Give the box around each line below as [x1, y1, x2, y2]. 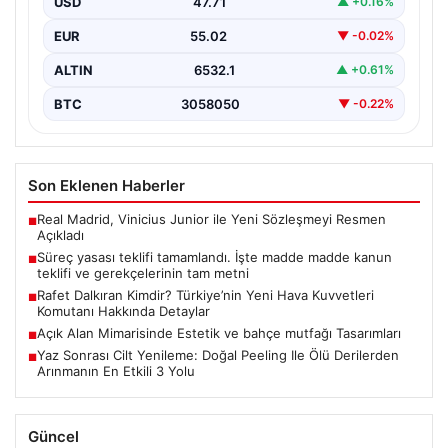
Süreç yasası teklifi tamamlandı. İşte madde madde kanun [37, 248, 392, 265]
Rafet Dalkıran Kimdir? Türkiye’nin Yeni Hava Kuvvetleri [37, 286, 374, 303]
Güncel [28, 426, 79, 446]
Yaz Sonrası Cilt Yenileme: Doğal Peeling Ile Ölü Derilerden [37, 346, 399, 363]
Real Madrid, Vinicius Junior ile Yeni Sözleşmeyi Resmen [37, 210, 386, 227]
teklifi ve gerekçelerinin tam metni [37, 264, 249, 281]
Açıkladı [37, 226, 84, 243]
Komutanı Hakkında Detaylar [37, 302, 210, 319]
